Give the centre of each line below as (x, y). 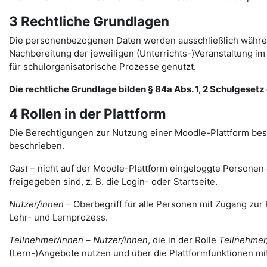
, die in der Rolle (183, 240)
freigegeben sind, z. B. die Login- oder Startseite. (113, 181)
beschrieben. (37, 146)
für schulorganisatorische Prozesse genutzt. (103, 66)
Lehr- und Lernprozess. (58, 217)
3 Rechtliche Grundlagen (89, 21)
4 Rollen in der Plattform (88, 114)
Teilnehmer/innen (46, 240)
